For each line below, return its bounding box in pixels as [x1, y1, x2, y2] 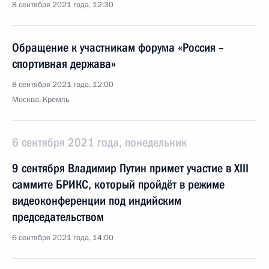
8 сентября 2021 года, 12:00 [12, 79, 113, 90]
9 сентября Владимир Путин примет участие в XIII [12, 161, 249, 175]
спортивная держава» [12, 56, 116, 71]
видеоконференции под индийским [12, 193, 181, 208]
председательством [12, 210, 104, 224]
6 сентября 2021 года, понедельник [12, 135, 187, 150]
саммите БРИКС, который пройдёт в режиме [12, 177, 225, 192]
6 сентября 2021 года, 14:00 [12, 232, 113, 243]
